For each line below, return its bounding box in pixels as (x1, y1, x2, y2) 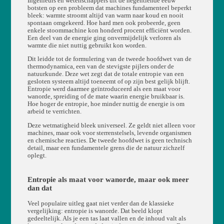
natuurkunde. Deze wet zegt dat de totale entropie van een (27, 70, 184, 78)
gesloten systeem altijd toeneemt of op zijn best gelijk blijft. (27, 78, 190, 85)
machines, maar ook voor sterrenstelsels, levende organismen (27, 129, 191, 137)
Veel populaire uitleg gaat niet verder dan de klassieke (27, 200, 174, 207)
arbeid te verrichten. (27, 108, 81, 115)
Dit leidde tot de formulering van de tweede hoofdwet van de (27, 55, 191, 63)
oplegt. (27, 152, 46, 159)
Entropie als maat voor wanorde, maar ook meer (27, 175, 189, 184)
